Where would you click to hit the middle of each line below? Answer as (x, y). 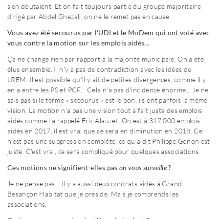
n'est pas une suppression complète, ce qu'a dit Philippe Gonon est (109, 141)
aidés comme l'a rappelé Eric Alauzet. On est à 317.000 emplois (104, 120)
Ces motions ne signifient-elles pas (63, 167)
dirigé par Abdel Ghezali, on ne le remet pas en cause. (89, 16)
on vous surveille (143, 167)
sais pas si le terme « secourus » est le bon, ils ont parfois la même (108, 100)
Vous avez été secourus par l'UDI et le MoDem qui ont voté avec (109, 32)
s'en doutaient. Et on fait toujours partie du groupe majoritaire (104, 6)
